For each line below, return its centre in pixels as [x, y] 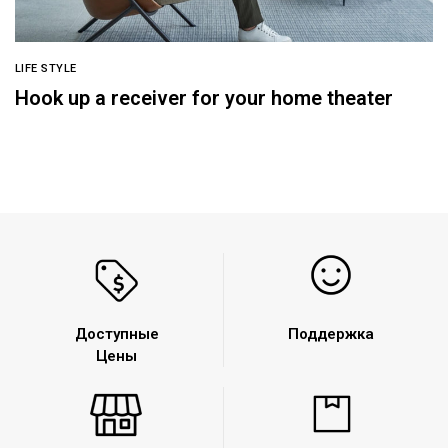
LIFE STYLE [46, 69]
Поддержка [331, 334]
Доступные [116, 334]
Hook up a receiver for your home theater [204, 98]
